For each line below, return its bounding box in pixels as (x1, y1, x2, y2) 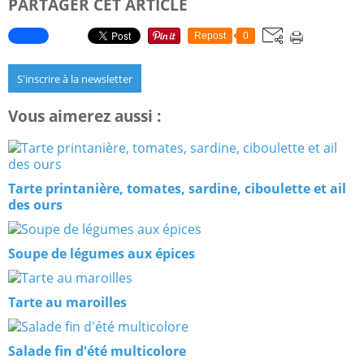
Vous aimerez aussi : (8, 106, 161, 127)
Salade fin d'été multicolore (8, 341, 186, 360)
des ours (8, 195, 63, 214)
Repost (194, 30, 226, 42)
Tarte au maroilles (8, 292, 127, 311)
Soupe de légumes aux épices (8, 244, 195, 262)
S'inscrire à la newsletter (17, 71, 132, 87)
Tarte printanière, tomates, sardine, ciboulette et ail (8, 179, 346, 197)
